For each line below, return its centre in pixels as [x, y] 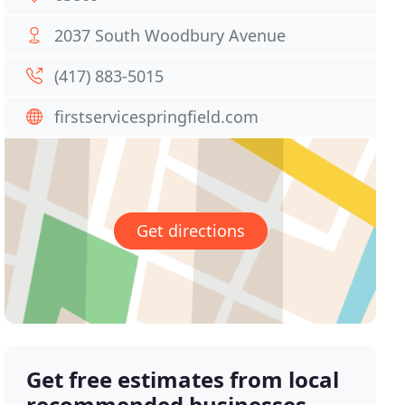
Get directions [190, 231]
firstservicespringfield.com [157, 117]
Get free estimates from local [183, 380]
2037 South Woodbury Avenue [170, 35]
